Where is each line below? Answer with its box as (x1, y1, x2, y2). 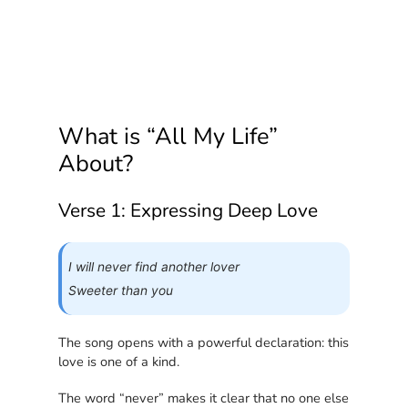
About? (58, 148, 134, 180)
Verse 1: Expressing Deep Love (58, 197, 319, 223)
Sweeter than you (68, 283, 174, 299)
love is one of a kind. (58, 352, 180, 371)
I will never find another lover (68, 260, 240, 275)
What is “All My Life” (58, 120, 279, 153)
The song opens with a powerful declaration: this (58, 332, 350, 352)
